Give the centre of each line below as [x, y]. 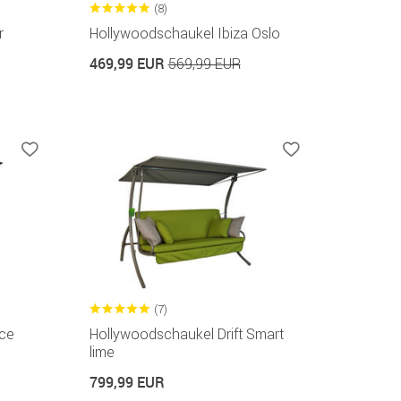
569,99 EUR [204, 64]
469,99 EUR [128, 64]
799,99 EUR [127, 382]
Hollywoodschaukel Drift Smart [186, 333]
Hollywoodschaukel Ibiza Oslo [184, 34]
